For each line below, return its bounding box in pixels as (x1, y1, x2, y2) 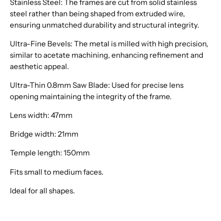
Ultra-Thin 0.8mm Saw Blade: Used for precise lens (10, 80, 184, 90)
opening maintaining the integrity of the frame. (10, 91, 172, 101)
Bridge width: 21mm (10, 129, 78, 139)
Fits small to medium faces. (10, 167, 104, 177)
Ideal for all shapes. (10, 185, 75, 195)
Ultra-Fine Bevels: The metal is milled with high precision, (10, 38, 208, 48)
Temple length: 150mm (10, 148, 90, 158)
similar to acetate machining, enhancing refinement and (10, 50, 203, 60)
